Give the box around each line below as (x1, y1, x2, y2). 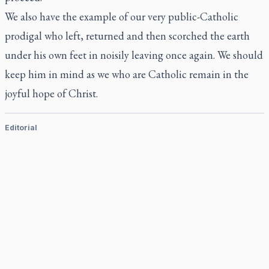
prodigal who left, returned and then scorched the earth (5, 29, 250, 43)
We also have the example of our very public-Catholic (5, 10, 238, 23)
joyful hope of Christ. (5, 86, 98, 100)
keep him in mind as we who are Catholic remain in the (5, 67, 249, 81)
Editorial (5, 123, 37, 132)
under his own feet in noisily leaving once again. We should (5, 48, 263, 62)
